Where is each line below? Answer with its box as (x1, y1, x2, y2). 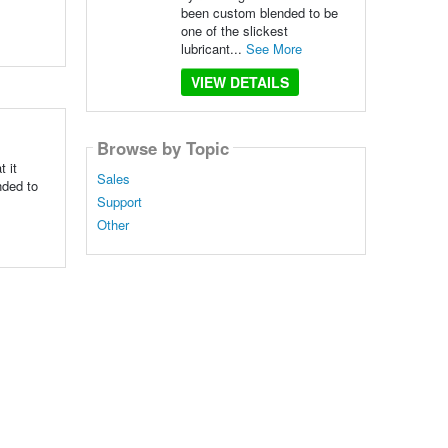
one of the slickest (180, 21, 288, 40)
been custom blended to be (180, 3, 338, 22)
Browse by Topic (96, 135, 229, 160)
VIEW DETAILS (190, 72, 289, 92)
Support (96, 192, 142, 212)
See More (245, 39, 302, 58)
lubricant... (180, 39, 246, 58)
